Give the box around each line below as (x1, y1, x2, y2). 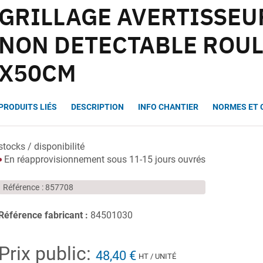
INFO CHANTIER (138, 101, 199, 112)
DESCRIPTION (71, 101, 124, 112)
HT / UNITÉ (139, 251, 177, 261)
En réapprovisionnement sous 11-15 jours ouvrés (2, 154, 206, 165)
